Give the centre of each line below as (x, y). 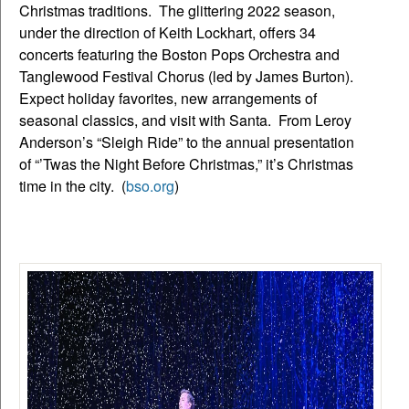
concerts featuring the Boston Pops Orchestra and (179, 54)
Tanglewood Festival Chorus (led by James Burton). (186, 76)
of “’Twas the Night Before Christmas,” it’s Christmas (186, 163)
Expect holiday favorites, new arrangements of (168, 98)
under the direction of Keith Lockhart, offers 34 (168, 32)
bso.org (150, 185)
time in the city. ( (73, 185)
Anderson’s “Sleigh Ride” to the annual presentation (187, 142)
